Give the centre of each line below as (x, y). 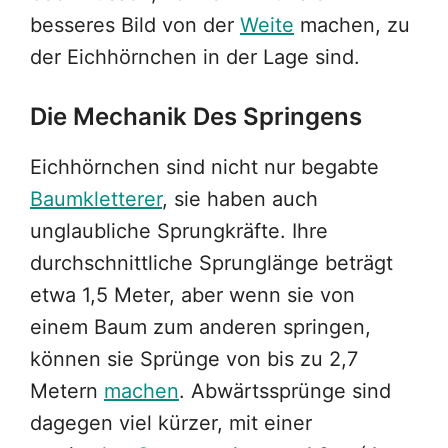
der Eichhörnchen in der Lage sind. (195, 57)
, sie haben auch (240, 199)
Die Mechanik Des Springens (196, 117)
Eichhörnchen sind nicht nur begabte (204, 167)
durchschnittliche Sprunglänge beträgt (211, 263)
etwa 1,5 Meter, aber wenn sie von (192, 295)
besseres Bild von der (135, 25)
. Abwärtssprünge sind (285, 391)
